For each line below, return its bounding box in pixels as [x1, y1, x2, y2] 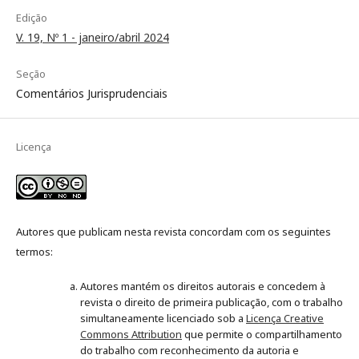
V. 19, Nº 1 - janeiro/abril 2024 [16, 30, 169, 46]
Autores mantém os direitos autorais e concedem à [80, 279, 325, 294]
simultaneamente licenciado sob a [80, 311, 246, 326]
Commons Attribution [80, 327, 182, 342]
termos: [16, 244, 53, 260]
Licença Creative [246, 311, 324, 326]
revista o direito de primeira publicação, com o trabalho [80, 295, 343, 310]
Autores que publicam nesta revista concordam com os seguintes [16, 224, 331, 240]
